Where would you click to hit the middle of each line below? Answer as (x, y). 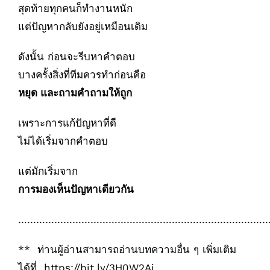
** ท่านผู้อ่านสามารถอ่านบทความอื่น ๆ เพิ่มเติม (127, 250)
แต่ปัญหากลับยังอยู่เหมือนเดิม (83, 27)
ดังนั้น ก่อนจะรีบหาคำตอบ (77, 57)
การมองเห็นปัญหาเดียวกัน (76, 190)
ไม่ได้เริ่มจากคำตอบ (63, 141)
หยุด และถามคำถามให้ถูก (75, 93)
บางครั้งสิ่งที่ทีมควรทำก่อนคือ (82, 75)
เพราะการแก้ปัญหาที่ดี (67, 123)
